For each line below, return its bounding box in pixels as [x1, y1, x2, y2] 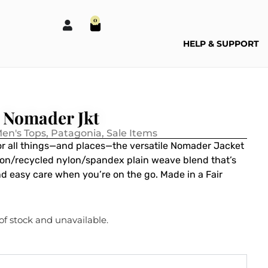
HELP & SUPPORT [183, 38, 259, 49]
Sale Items [106, 127, 157, 139]
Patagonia [51, 127, 102, 139]
